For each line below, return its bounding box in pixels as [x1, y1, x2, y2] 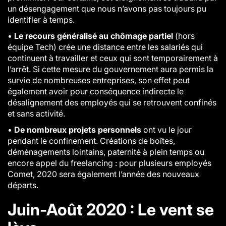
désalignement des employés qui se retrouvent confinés [8, 97, 216, 107]
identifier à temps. [8, 14, 75, 25]
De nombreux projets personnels [14, 124, 141, 135]
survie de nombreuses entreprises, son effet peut [8, 75, 190, 85]
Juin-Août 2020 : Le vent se [8, 199, 214, 219]
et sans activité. [8, 108, 65, 119]
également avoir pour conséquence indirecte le [8, 86, 184, 96]
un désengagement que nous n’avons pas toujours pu [8, 3, 206, 14]
